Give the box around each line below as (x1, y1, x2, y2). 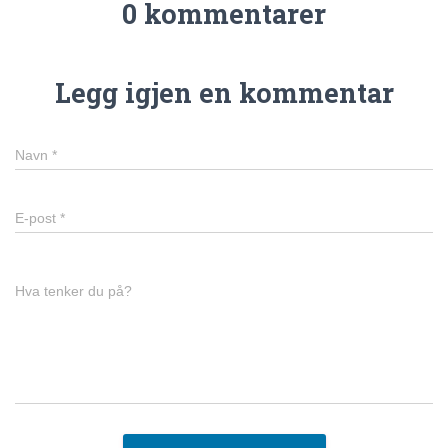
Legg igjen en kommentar (54, 74, 394, 110)
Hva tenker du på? (15, 282, 132, 299)
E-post (15, 209, 60, 226)
